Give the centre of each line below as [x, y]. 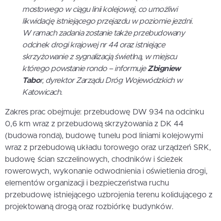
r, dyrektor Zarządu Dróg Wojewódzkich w [111, 80]
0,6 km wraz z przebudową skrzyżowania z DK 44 [94, 124]
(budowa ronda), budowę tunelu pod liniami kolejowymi [104, 136]
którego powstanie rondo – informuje [85, 69]
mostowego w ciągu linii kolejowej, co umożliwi [100, 9]
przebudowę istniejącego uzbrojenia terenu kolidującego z [109, 195]
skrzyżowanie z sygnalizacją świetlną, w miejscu [100, 57]
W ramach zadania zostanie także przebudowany [103, 33]
